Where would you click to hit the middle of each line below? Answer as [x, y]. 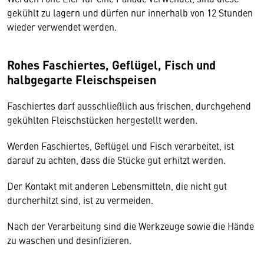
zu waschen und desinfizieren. [70, 240]
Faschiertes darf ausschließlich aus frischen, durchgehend [129, 105]
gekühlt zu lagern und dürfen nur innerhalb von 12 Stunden [130, 12]
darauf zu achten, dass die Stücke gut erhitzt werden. [118, 160]
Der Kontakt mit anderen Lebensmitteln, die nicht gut [117, 186]
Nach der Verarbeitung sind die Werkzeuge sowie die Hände [131, 226]
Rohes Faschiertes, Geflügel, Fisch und [111, 65]
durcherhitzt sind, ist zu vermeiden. [80, 200]
